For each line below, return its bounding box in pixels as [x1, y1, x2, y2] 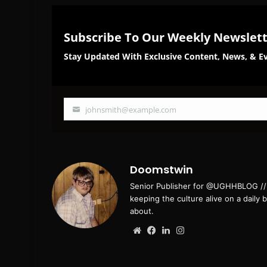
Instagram [187, 223, 228, 235]
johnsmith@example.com [85, 104, 176, 115]
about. [130, 206, 154, 216]
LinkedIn [172, 223, 208, 235]
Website [144, 223, 178, 235]
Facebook [158, 223, 199, 235]
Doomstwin [130, 162, 193, 177]
